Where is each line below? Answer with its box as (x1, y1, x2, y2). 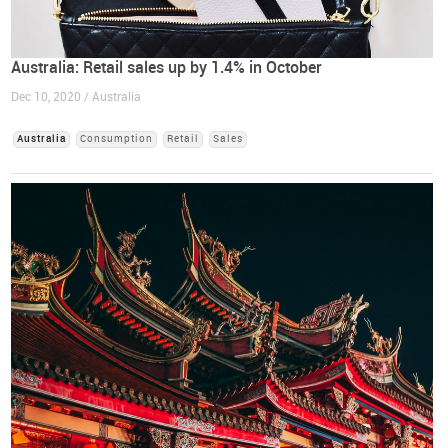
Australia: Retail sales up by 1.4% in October (11, 58, 323, 78)
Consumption (80, 133, 154, 146)
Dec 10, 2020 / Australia (11, 90, 142, 105)
